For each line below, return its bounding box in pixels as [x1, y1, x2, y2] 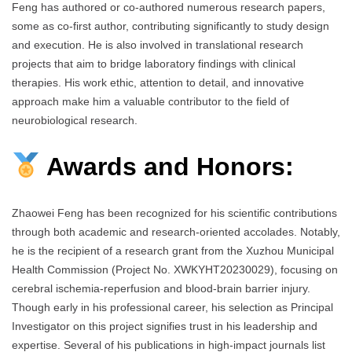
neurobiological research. [12, 114, 137, 127]
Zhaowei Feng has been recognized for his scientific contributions [12, 207, 337, 220]
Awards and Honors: [40, 152, 295, 181]
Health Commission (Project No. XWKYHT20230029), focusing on [12, 263, 338, 277]
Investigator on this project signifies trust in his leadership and [12, 320, 317, 333]
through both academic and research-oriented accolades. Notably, [12, 225, 340, 239]
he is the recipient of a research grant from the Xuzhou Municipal [12, 244, 334, 258]
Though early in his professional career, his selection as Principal [12, 301, 333, 314]
